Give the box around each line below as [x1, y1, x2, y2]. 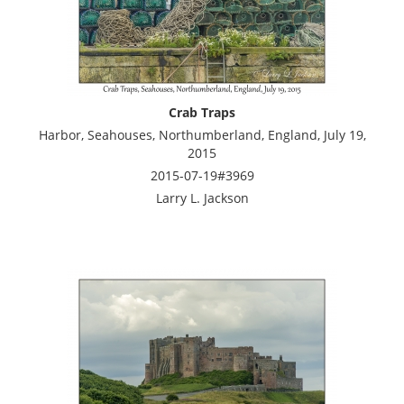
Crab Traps [169, 103, 235, 121]
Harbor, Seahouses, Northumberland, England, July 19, [38, 125, 366, 143]
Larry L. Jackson [155, 188, 249, 207]
